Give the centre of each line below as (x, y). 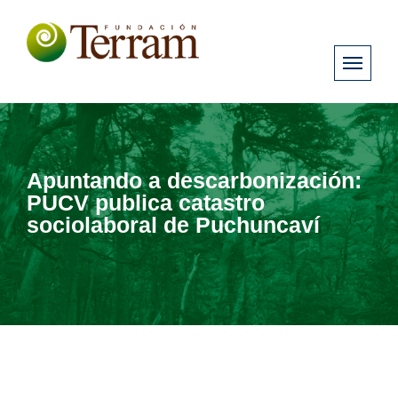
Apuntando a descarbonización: (194, 180)
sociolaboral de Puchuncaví (173, 224)
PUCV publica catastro (146, 202)
